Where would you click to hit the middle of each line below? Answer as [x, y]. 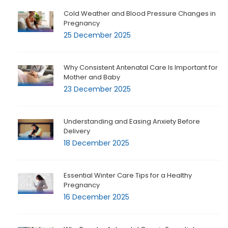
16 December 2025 [96, 197]
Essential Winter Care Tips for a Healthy [128, 176]
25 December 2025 [97, 35]
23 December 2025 [97, 89]
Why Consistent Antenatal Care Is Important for [141, 68]
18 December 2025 [96, 143]
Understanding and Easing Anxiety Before [132, 122]
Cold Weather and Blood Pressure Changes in [140, 14]
